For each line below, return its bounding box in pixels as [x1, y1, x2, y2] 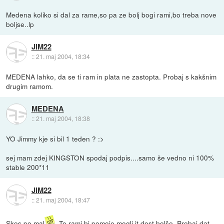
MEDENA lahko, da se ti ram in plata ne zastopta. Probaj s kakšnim [6, 71, 217, 82]
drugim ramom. [6, 81, 53, 91]
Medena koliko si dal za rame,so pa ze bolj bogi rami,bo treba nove [6, 9, 217, 20]
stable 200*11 [6, 162, 50, 172]
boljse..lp [6, 19, 34, 29]
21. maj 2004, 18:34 [35, 52, 90, 61]
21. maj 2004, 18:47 [35, 195, 90, 204]
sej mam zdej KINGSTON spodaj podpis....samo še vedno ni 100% [6, 152, 214, 163]
